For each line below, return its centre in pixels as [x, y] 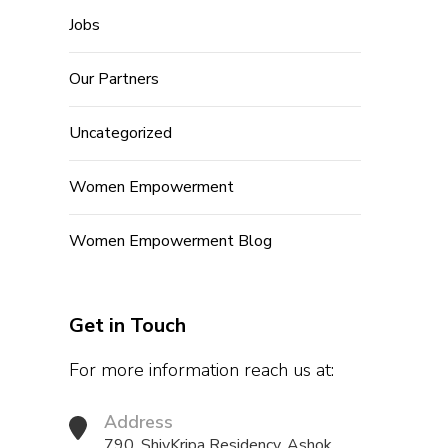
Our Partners [113, 79]
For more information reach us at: [201, 370]
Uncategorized [120, 133]
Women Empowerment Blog [170, 241]
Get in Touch [127, 325]
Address [138, 422]
